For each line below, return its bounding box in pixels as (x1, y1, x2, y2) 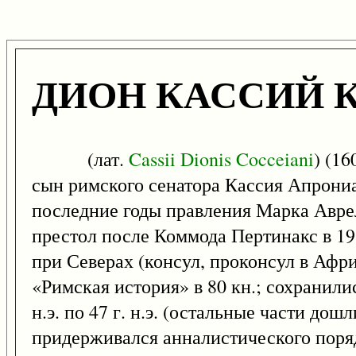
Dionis (180, 146, 231, 172)
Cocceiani (236, 146, 314, 172)
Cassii (129, 146, 176, 172)
